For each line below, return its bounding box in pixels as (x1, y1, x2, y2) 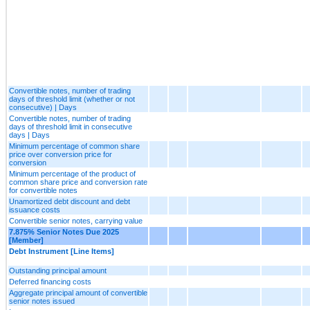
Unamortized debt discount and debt (9, 197, 130, 206)
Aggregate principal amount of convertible (9, 288, 147, 297)
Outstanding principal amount (9, 266, 107, 275)
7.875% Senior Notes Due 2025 (9, 227, 119, 236)
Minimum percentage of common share (9, 141, 140, 150)
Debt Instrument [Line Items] (9, 246, 114, 255)
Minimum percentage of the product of (9, 169, 136, 178)
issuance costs (9, 205, 60, 214)
